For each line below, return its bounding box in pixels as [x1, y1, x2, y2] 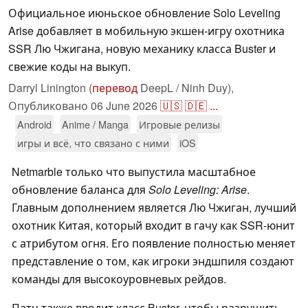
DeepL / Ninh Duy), [137, 80, 234, 96]
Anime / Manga [62, 117, 129, 132]
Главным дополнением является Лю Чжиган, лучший [12, 199, 296, 216]
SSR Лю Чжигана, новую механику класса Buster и [8, 41, 276, 57]
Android [17, 117, 52, 132]
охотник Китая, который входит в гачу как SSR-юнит [12, 217, 295, 234]
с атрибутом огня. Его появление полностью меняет [12, 235, 296, 252]
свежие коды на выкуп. [8, 58, 131, 75]
